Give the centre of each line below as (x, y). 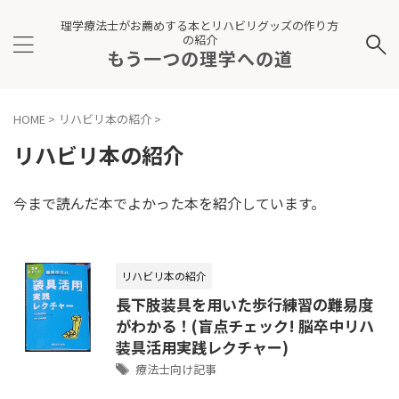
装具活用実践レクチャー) (202, 347)
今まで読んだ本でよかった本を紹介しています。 (169, 203)
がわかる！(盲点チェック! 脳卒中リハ (245, 326)
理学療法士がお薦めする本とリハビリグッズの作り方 (199, 25)
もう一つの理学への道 (199, 58)
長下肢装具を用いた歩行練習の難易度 (244, 304)
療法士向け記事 (176, 369)
